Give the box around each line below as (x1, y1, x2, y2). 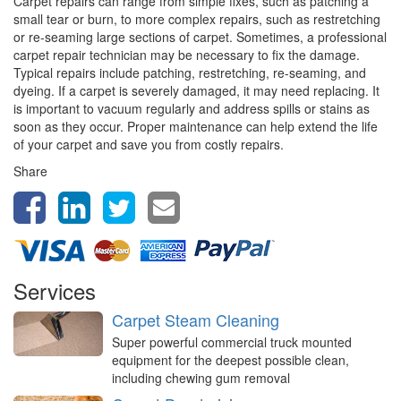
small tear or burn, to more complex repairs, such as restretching (13, 10, 380, 29)
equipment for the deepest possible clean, (112, 351, 349, 370)
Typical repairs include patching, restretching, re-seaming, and (13, 64, 366, 82)
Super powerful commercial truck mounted (112, 333, 352, 352)
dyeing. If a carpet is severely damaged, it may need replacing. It (13, 81, 380, 100)
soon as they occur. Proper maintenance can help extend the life (13, 117, 378, 136)
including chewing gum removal (112, 369, 290, 388)
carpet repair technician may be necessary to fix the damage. (13, 46, 360, 64)
